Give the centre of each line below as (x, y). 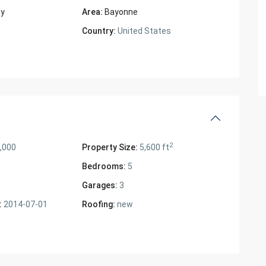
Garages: (100, 185)
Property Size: (110, 147)
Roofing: (99, 204)
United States (144, 31)
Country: (99, 31)
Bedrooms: (104, 166)
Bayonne (121, 12)
